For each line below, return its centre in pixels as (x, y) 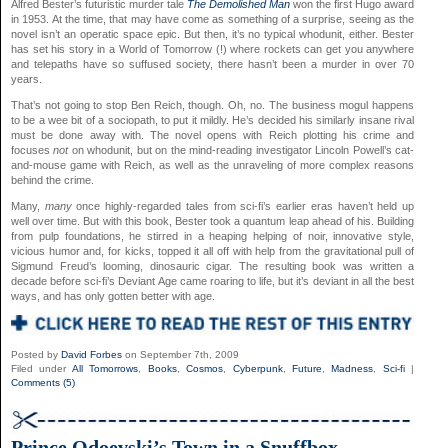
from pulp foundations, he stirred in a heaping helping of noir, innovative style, (213, 236)
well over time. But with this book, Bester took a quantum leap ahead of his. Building (213, 221)
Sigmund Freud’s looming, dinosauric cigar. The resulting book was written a (213, 266)
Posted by (36, 355)
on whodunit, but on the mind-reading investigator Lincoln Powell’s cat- (243, 150)
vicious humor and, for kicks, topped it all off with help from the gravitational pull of (213, 251)
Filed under (41, 369)
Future (306, 369)
